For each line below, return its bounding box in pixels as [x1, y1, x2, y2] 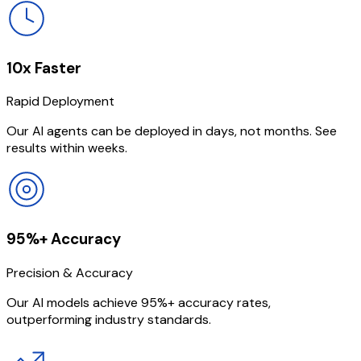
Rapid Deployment [6, 93, 114, 110]
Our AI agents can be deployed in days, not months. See [6, 122, 337, 140]
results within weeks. [6, 139, 127, 157]
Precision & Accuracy [6, 263, 133, 281]
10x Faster [6, 57, 81, 78]
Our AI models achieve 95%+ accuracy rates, [6, 293, 271, 311]
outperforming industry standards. [6, 310, 211, 328]
